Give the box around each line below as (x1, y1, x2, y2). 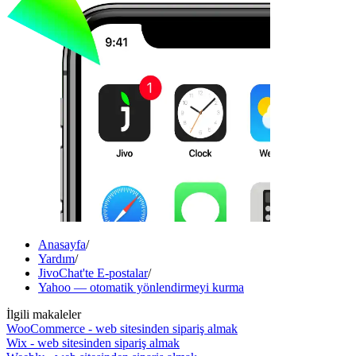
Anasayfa (38, 237, 86, 251)
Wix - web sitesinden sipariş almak (6, 335, 180, 350)
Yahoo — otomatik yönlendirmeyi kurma (38, 280, 244, 294)
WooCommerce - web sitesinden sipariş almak (6, 321, 238, 335)
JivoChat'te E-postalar (38, 265, 148, 280)
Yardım (38, 251, 75, 265)
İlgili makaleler (6, 307, 81, 321)
